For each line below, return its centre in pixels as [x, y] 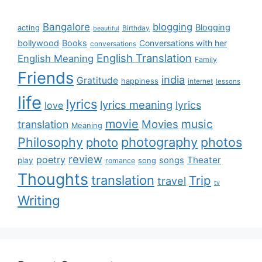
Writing [39, 200]
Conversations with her [183, 43]
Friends [46, 78]
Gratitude [97, 80]
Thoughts [53, 179]
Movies [160, 124]
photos [221, 142]
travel [172, 181]
